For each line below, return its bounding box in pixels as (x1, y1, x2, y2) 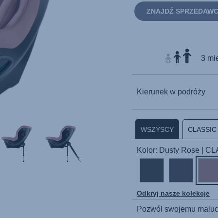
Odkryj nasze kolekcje (137, 189, 210, 197)
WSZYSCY (141, 125, 174, 133)
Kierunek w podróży (137, 88, 206, 96)
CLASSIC (187, 125, 217, 133)
